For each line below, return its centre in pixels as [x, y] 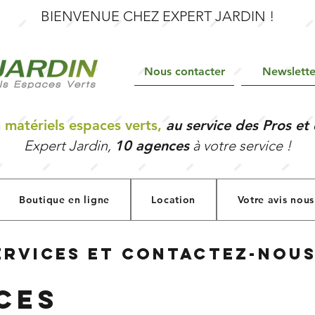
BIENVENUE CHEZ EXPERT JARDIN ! [157, 16]
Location [174, 200]
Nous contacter [184, 71]
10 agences [152, 146]
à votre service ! [240, 146]
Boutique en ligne [64, 200]
